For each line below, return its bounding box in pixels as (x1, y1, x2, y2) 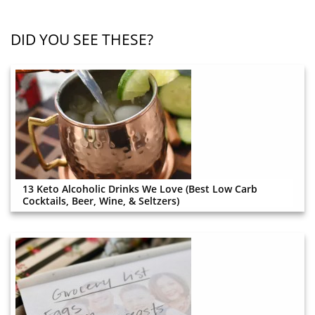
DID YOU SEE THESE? (11, 29, 153, 49)
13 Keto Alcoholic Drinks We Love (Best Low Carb (22, 181, 257, 195)
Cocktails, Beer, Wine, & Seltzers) (22, 193, 179, 207)
